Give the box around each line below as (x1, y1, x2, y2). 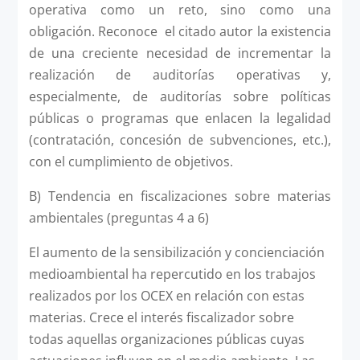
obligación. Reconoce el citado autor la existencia (28, 22, 332, 40)
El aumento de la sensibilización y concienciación (28, 243, 325, 261)
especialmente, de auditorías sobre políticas (28, 87, 332, 105)
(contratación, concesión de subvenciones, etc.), (28, 130, 332, 149)
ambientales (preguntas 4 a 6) (28, 208, 209, 227)
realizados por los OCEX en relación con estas (28, 286, 305, 305)
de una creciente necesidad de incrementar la (28, 43, 332, 62)
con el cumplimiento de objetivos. (28, 152, 233, 170)
